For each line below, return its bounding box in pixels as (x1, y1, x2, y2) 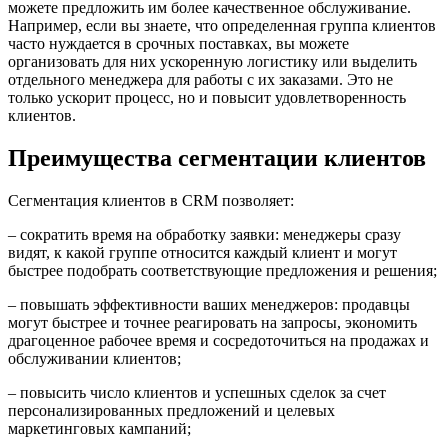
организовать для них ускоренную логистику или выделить (8, 52, 417, 70)
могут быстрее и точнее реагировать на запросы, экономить (8, 313, 417, 331)
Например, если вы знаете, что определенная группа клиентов (8, 16, 436, 34)
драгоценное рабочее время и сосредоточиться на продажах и (8, 331, 429, 349)
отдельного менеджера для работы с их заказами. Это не (8, 70, 393, 88)
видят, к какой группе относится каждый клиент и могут (8, 243, 397, 261)
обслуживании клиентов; (8, 349, 181, 367)
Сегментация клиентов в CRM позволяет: (8, 191, 294, 209)
